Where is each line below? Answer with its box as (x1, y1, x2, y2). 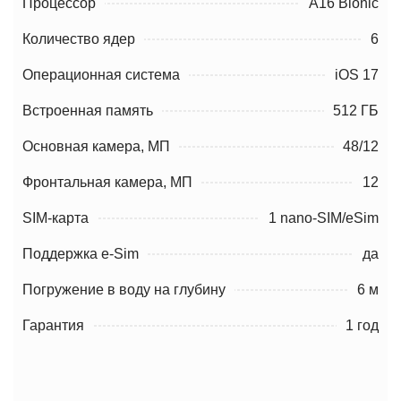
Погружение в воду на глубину (22, 282, 226, 298)
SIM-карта (22, 210, 89, 226)
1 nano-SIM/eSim (269, 210, 379, 226)
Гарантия (22, 318, 84, 334)
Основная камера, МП (22, 139, 170, 155)
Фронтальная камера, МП (22, 175, 192, 191)
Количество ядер (22, 31, 135, 47)
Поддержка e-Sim (22, 246, 139, 262)
